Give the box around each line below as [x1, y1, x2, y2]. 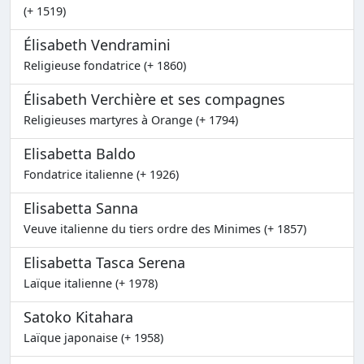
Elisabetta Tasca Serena [24, 252, 185, 272]
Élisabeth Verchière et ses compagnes [24, 89, 285, 109]
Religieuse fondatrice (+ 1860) [24, 57, 186, 73]
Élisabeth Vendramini [24, 34, 171, 54]
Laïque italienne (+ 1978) [24, 275, 158, 291]
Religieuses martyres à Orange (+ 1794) [24, 111, 238, 128]
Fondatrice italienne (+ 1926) [24, 166, 179, 182]
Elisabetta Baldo [24, 143, 136, 163]
